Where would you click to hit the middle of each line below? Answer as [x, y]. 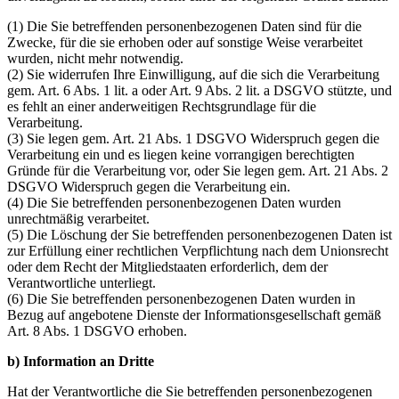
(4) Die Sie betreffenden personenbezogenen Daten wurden [174, 202]
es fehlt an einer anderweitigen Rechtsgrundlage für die [162, 106]
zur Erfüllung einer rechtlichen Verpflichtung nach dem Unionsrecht [198, 250]
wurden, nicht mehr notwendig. [95, 58]
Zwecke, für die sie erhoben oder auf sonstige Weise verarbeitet [185, 42]
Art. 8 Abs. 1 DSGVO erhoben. [97, 330]
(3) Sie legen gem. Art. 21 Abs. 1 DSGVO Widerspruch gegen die [193, 138]
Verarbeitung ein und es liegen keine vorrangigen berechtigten [181, 154]
